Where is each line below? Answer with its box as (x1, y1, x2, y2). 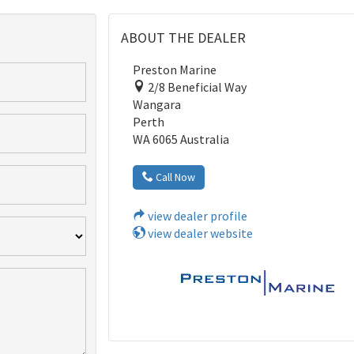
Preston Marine (133, 61, 217, 77)
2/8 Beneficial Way (145, 78, 247, 95)
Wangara (133, 96, 182, 112)
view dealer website (145, 224, 254, 241)
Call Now (153, 169, 196, 184)
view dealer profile (145, 207, 248, 224)
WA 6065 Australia (133, 130, 230, 147)
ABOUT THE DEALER (121, 28, 247, 47)
